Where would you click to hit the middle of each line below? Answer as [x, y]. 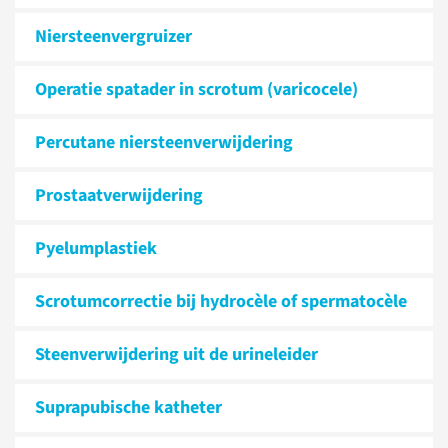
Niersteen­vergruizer [113, 36]
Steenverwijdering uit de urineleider [176, 354]
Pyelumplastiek [96, 248]
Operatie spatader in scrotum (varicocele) [196, 89]
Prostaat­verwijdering [119, 195]
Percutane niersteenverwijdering [164, 142]
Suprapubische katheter [128, 407]
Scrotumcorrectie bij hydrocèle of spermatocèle [221, 301]
